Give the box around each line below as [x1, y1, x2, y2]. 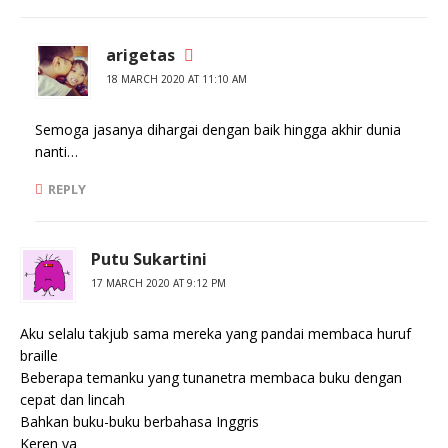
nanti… [35, 142, 78, 161]
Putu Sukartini [91, 248, 207, 270]
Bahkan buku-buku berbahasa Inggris [20, 412, 259, 431]
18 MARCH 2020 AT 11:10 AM [106, 72, 247, 86]
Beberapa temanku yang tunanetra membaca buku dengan [20, 368, 402, 387]
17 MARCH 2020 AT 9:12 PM [91, 276, 226, 290]
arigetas [106, 44, 175, 66]
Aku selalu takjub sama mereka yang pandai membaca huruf [20, 324, 411, 343]
